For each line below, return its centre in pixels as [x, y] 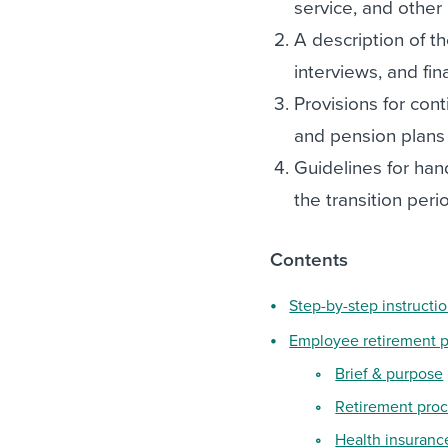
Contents [309, 260]
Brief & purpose [389, 374]
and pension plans [370, 136]
